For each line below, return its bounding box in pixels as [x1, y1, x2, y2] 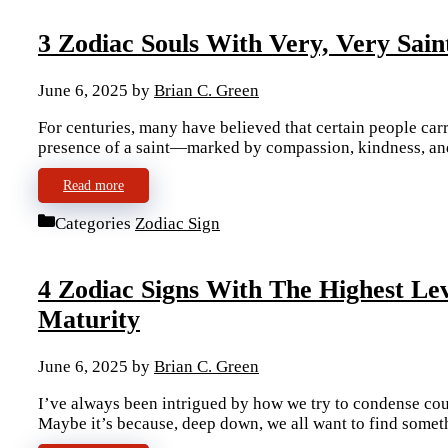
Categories [55, 213, 135, 233]
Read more [63, 177, 124, 193]
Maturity [38, 305, 140, 335]
